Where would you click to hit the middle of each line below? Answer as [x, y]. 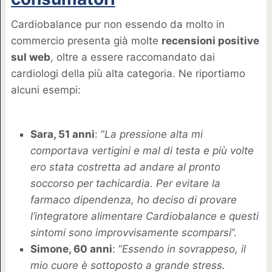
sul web [30, 57]
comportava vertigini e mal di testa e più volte [142, 150]
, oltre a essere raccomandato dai [132, 57]
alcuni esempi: [46, 90]
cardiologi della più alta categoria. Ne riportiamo [128, 74]
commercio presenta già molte [86, 41]
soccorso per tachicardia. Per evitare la [125, 183]
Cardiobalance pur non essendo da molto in [117, 25]
